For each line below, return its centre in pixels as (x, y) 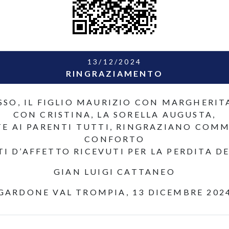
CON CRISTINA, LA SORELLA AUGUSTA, (114, 114)
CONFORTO (114, 139)
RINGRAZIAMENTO (114, 73)
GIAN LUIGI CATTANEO (114, 171)
